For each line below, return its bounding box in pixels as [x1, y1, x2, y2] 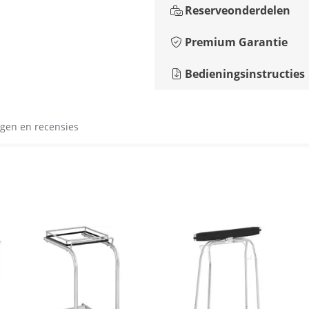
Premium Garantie [185, 34, 288, 50]
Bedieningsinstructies [185, 66, 305, 81]
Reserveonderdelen [185, 3, 290, 18]
